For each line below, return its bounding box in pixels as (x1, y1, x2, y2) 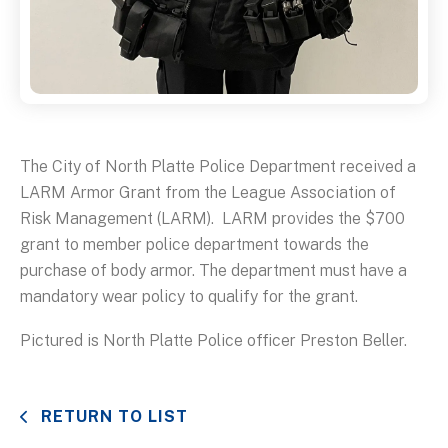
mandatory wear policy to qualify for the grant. (20, 287, 358, 307)
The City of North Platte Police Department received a (20, 157, 416, 177)
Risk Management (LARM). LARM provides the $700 (20, 209, 405, 229)
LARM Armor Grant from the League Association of (20, 183, 396, 203)
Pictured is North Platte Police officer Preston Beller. (20, 331, 407, 351)
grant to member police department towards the (20, 235, 369, 255)
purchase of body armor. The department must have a (20, 261, 407, 281)
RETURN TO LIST (36, 407, 188, 427)
